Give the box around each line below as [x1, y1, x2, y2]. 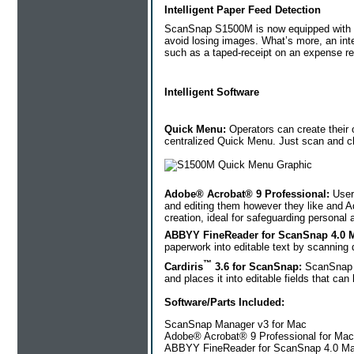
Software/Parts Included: [164, 296, 284, 309]
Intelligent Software [164, 86, 259, 99]
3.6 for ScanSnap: [212, 261, 302, 273]
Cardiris [164, 261, 203, 273]
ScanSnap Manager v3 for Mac [164, 318, 307, 331]
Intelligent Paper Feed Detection [164, 4, 321, 17]
